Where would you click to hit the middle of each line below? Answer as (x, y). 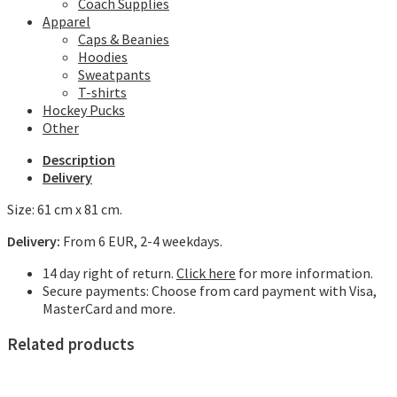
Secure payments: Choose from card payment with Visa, (210, 290)
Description (79, 159)
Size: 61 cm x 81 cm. (65, 209)
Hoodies (103, 56)
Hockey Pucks (84, 109)
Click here (206, 272)
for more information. (304, 272)
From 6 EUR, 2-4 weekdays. (141, 241)
